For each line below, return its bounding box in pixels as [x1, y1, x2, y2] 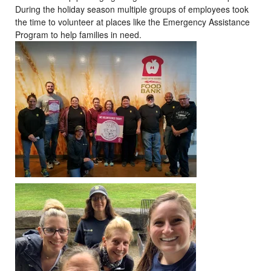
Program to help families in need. [15, 28, 142, 41]
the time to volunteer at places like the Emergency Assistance [15, 15, 250, 28]
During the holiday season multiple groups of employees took [15, 2, 249, 15]
